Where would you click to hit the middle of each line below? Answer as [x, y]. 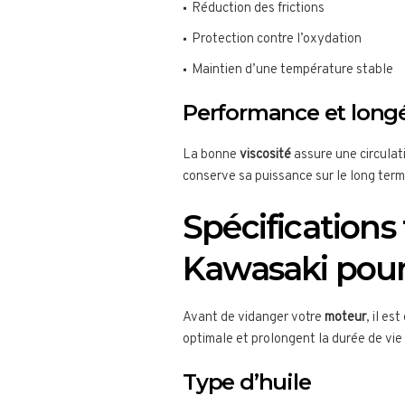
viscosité [265, 155]
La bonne [211, 155]
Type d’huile [247, 382]
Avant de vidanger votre [254, 318]
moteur [345, 318]
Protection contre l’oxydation [277, 40]
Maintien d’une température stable [292, 71]
